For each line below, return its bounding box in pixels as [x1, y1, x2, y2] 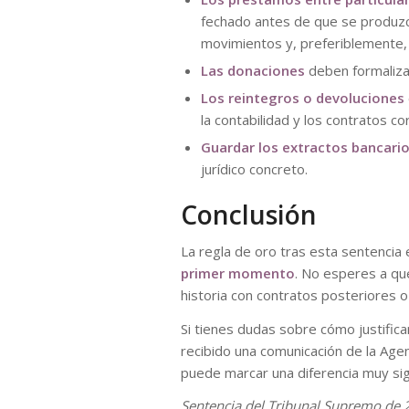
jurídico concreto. [201, 160, 308, 178]
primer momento [181, 263, 295, 282]
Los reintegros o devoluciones [201, 89, 404, 107]
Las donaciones [201, 61, 305, 79]
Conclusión [181, 197, 317, 232]
